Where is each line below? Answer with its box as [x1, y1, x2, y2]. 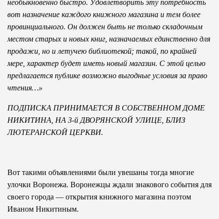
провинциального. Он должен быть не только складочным [7, 22, 202, 31]
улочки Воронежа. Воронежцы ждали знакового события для [7, 180, 212, 189]
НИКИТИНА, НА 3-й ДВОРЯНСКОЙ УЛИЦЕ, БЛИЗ [7, 116, 185, 125]
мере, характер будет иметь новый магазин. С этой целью [7, 59, 205, 68]
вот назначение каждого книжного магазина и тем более [7, 10, 200, 19]
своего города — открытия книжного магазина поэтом [7, 193, 191, 201]
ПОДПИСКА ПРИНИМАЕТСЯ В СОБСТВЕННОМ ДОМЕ [7, 104, 205, 112]
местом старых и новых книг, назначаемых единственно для [7, 35, 210, 44]
